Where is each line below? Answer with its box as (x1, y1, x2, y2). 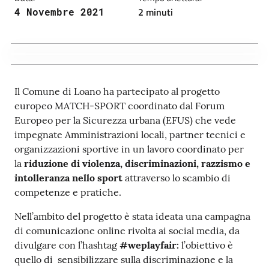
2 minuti (138, 4, 173, 19)
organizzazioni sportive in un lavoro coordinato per (14, 142, 244, 155)
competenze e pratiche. (14, 186, 121, 198)
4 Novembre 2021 (14, 5, 104, 18)
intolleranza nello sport (14, 171, 122, 184)
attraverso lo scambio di (122, 171, 231, 184)
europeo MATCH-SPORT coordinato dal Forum (14, 99, 225, 112)
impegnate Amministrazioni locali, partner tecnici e (14, 128, 246, 141)
